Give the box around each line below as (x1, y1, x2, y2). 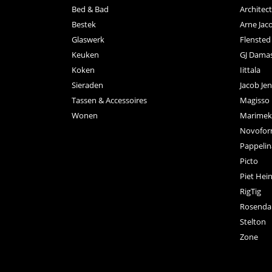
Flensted (240, 33, 271, 45)
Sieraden (72, 79, 103, 90)
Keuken (72, 49, 99, 60)
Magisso (240, 94, 270, 106)
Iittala (240, 64, 260, 75)
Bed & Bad (72, 3, 109, 15)
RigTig (240, 185, 261, 197)
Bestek (72, 18, 96, 30)
